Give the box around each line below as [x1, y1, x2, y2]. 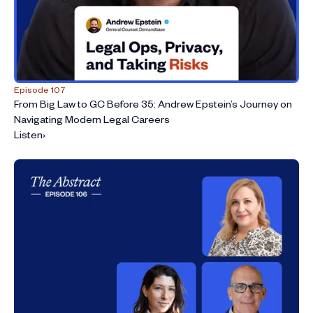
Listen [14, 128, 43, 142]
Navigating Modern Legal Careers [14, 112, 170, 126]
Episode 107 [14, 84, 66, 96]
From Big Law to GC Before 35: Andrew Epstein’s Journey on [14, 97, 292, 111]
